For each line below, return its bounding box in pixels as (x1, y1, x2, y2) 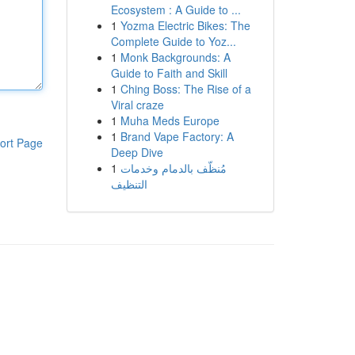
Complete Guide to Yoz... (110, 33, 236, 49)
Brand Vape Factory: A (120, 128, 234, 144)
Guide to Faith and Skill (110, 65, 227, 81)
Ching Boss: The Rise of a (120, 81, 251, 97)
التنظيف (110, 176, 147, 192)
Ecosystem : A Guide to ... (110, 2, 241, 17)
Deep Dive (110, 144, 163, 160)
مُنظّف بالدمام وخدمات (120, 160, 227, 176)
